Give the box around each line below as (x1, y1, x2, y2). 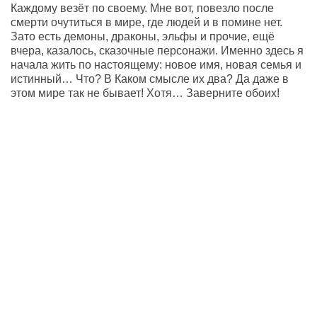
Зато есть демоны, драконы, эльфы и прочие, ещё (11, 30, 275, 42)
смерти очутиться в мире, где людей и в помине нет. (11, 16, 282, 28)
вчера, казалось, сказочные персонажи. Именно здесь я (11, 44, 304, 57)
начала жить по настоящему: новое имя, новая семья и (11, 58, 301, 71)
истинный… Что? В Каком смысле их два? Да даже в (11, 72, 289, 85)
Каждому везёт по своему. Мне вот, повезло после (11, 1, 274, 14)
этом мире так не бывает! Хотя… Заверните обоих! (11, 86, 279, 99)
